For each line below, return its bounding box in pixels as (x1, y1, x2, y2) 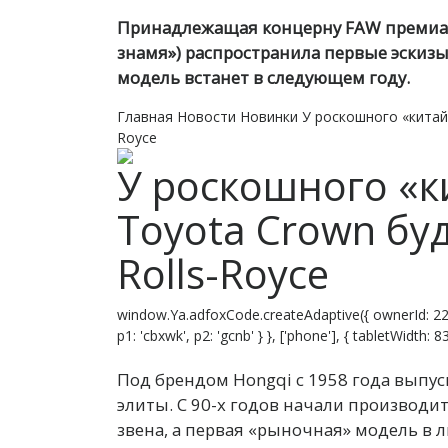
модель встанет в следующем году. (117, 66, 410, 89)
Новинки (240, 107, 298, 126)
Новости (177, 107, 236, 126)
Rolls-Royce (117, 246, 329, 301)
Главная (117, 107, 173, 126)
